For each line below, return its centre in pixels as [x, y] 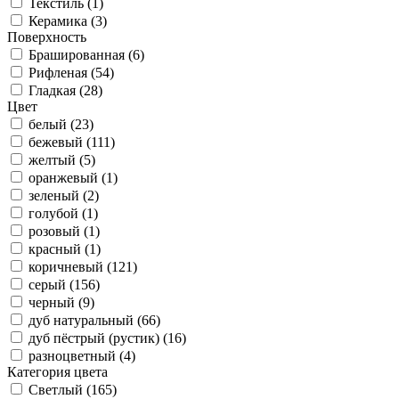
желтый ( [56, 160]
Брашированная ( [81, 55]
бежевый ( [60, 142]
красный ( [59, 249]
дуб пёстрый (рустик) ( [98, 338]
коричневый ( [70, 267]
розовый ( [58, 232]
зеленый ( [58, 196]
